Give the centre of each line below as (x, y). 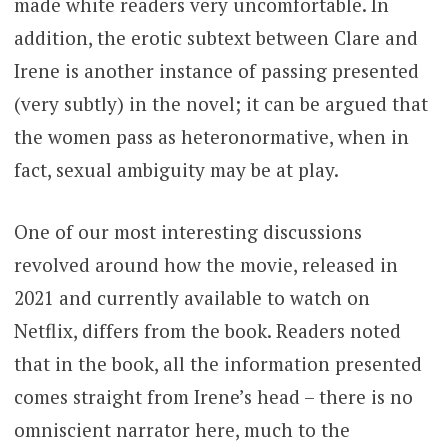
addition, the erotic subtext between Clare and (215, 38)
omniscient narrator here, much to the (181, 429)
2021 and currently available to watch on (191, 297)
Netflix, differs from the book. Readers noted (207, 330)
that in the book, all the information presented (217, 363)
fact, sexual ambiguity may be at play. (178, 170)
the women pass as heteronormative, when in (211, 137)
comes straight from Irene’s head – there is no (213, 396)
